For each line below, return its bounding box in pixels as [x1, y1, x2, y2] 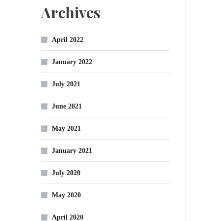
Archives [41, 2, 101, 22]
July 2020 [52, 169, 80, 177]
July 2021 [52, 80, 80, 88]
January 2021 [52, 147, 92, 154]
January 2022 [52, 58, 92, 66]
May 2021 [52, 125, 81, 132]
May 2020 [52, 191, 81, 199]
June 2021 [52, 103, 82, 110]
